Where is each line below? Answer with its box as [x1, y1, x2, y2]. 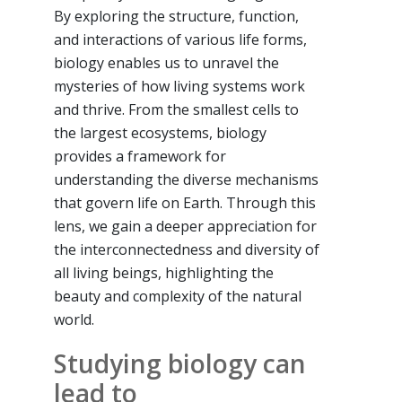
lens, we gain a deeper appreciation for [54, 215, 317, 236]
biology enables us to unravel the [54, 52, 279, 73]
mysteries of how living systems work [54, 75, 305, 96]
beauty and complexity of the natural [54, 285, 301, 306]
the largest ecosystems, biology [54, 122, 267, 143]
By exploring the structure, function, [54, 5, 299, 26]
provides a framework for [54, 145, 226, 166]
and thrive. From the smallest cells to [54, 99, 299, 119]
